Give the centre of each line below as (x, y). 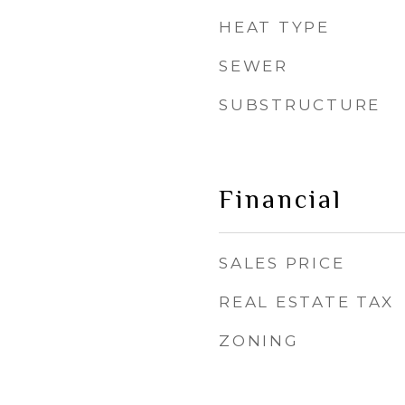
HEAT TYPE (274, 27)
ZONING (259, 341)
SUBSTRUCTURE (300, 105)
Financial (281, 199)
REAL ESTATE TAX (306, 302)
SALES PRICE (282, 263)
